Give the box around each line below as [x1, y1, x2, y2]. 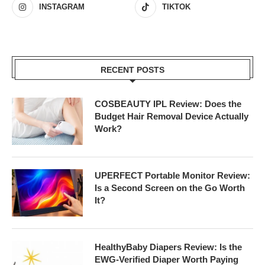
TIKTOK [162, 2, 191, 12]
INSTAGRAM [39, 2, 85, 12]
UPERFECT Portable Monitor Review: [95, 170, 250, 181]
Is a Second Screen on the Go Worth [95, 183, 245, 193]
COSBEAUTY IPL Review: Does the [95, 99, 241, 109]
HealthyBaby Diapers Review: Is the [95, 242, 242, 253]
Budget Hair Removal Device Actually [95, 111, 248, 122]
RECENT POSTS [101, 65, 164, 75]
